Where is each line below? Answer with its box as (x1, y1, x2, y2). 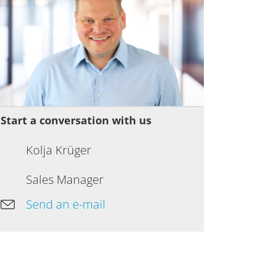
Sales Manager (25, 171, 104, 188)
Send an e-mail (25, 196, 105, 212)
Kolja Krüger (25, 141, 91, 158)
